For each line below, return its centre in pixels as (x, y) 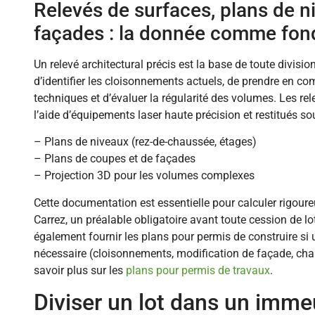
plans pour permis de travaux (198, 270)
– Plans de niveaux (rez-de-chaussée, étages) (145, 142)
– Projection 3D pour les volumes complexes (144, 176)
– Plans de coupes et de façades (115, 159)
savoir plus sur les (80, 270)
